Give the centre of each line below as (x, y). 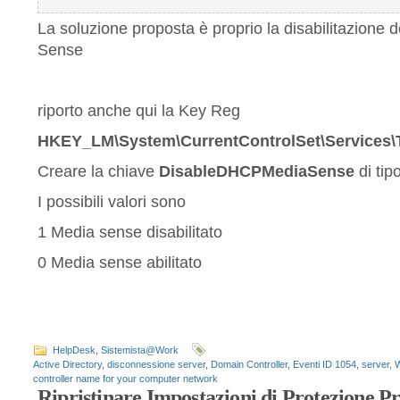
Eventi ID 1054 (325, 364)
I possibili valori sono (112, 202)
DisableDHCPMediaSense (257, 171)
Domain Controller (249, 364)
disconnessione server (156, 364)
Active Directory (67, 364)
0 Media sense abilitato (120, 262)
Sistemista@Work (140, 350)
